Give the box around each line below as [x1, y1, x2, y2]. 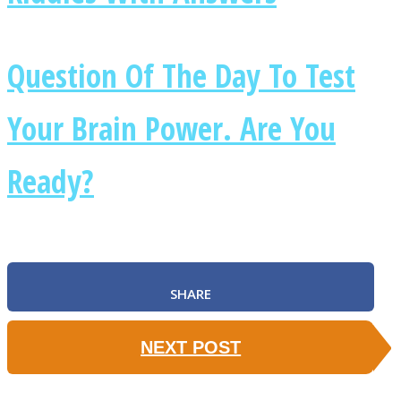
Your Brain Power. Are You [7, 106, 336, 149]
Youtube [45, 314, 152, 352]
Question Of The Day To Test [7, 53, 355, 97]
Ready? [7, 158, 94, 202]
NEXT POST [141, 337, 242, 357]
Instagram [45, 111, 175, 149]
